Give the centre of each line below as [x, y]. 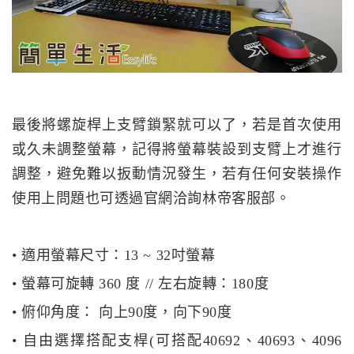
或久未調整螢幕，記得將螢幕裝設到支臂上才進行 [177, 149]
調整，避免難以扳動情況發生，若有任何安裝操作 [177, 173]
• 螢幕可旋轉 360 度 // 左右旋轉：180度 [141, 283]
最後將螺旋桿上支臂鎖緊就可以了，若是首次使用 [177, 124]
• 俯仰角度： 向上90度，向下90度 [122, 312]
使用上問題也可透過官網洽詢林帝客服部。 [151, 198]
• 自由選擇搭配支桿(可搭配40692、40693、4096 [177, 340]
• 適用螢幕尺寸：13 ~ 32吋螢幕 [114, 255]
